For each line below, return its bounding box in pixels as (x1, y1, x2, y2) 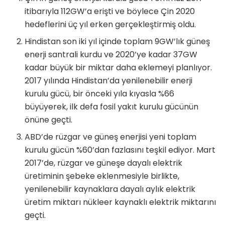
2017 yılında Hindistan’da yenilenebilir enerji (25, 74, 193, 86)
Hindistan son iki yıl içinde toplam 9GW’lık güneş (25, 35, 210, 47)
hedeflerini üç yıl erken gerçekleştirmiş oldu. (25, 18, 196, 30)
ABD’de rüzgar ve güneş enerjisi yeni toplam (25, 131, 197, 143)
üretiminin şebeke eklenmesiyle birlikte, (25, 170, 180, 182)
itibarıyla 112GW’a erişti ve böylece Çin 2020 (25, 5, 195, 17)
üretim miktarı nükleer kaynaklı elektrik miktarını (25, 196, 216, 208)
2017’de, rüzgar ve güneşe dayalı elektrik (25, 157, 183, 169)
